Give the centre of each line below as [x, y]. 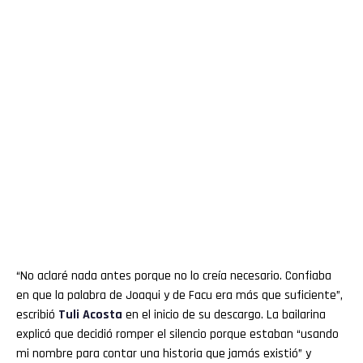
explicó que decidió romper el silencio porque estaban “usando [177, 334]
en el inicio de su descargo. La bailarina [224, 314]
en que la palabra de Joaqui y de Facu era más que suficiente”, [179, 295]
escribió [37, 314]
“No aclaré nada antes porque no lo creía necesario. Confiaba [174, 275]
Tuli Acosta [90, 314]
